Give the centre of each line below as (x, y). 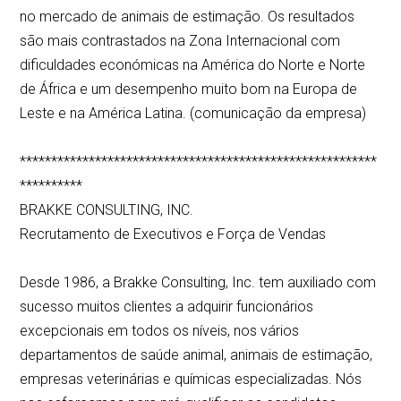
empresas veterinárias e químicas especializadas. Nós (191, 380)
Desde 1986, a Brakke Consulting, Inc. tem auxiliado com (198, 283)
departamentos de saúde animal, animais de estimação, (196, 355)
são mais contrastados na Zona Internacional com (180, 41)
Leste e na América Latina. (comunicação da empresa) (197, 114)
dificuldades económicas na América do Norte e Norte (193, 65)
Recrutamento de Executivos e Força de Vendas (173, 235)
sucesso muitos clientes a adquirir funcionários (167, 307)
